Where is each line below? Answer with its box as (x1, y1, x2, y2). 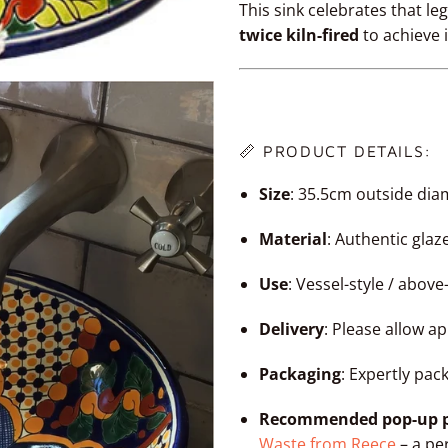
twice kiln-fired (239, 24, 359, 47)
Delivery (259, 318, 324, 341)
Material (259, 228, 327, 251)
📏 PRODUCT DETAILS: (239, 142, 432, 161)
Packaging (259, 363, 341, 386)
